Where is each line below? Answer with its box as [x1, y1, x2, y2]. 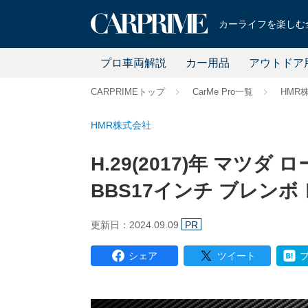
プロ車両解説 [100, 56, 166, 69]
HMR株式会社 [91, 120, 151, 131]
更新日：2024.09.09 [91, 219, 181, 230]
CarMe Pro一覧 [192, 87, 253, 97]
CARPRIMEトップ [91, 87, 165, 97]
